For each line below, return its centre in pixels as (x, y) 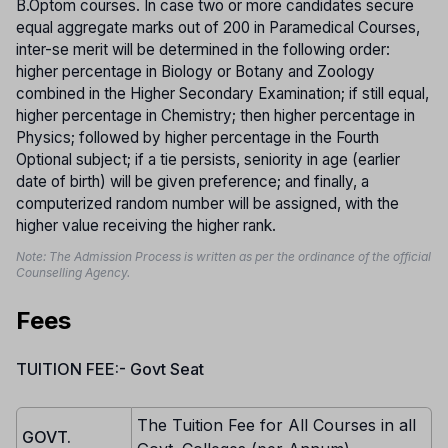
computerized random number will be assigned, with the (207, 203)
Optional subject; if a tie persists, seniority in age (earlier (208, 159)
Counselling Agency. (73, 272)
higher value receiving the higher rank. (146, 225)
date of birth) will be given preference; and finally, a (192, 181)
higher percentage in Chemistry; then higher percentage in (215, 115)
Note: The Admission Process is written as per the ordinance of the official (223, 256)
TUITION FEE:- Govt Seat (110, 368)
